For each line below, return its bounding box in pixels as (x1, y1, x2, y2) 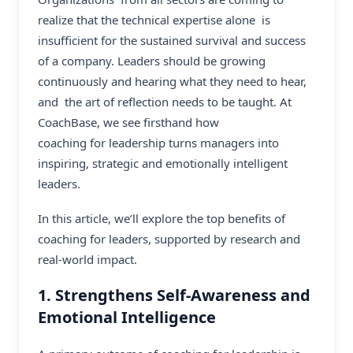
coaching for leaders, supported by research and (38, 231, 300, 247)
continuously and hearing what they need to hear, (38, 72, 307, 89)
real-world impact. (38, 251, 137, 268)
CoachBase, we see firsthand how (38, 113, 222, 130)
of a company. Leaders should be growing (38, 52, 266, 69)
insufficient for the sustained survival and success (38, 32, 306, 48)
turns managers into (165, 134, 279, 150)
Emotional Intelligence (38, 307, 216, 329)
